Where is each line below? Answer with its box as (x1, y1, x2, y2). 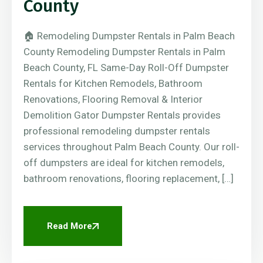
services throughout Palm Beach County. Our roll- (23, 141, 240, 153)
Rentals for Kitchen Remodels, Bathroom (23, 77, 203, 90)
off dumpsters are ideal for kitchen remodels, (23, 157, 224, 169)
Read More (47, 221, 92, 232)
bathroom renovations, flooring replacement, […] (23, 173, 234, 185)
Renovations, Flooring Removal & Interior (23, 93, 203, 106)
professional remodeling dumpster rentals (23, 125, 210, 137)
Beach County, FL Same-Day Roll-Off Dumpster (23, 62, 229, 74)
